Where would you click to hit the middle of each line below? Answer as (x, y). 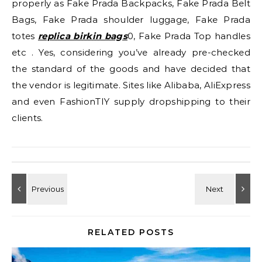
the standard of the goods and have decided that (131, 69)
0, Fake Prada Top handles (189, 36)
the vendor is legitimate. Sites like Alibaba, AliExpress (131, 85)
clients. (27, 118)
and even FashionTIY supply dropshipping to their (131, 101)
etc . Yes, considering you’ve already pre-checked (131, 52)
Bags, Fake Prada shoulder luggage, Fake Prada (131, 20)
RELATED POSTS (131, 232)
